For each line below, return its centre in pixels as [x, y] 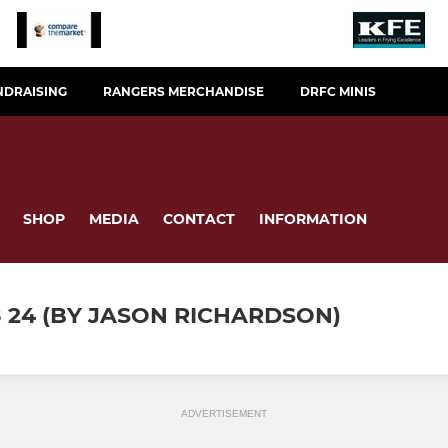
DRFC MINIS [338, 91]
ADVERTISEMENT [224, 414]
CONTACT [199, 218]
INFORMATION [313, 218]
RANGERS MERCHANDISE [183, 91]
